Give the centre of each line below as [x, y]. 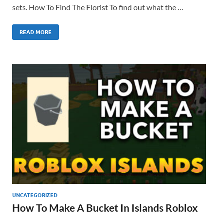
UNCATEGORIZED [35, 195]
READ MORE [36, 32]
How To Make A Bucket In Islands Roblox [105, 207]
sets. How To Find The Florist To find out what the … [98, 7]
